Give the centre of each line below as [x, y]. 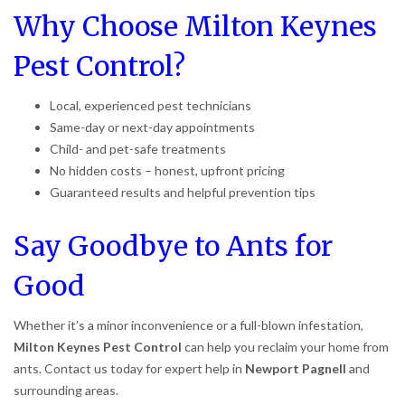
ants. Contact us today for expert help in [129, 368]
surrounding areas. [66, 390]
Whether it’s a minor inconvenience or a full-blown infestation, [188, 325]
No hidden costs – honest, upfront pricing [167, 170]
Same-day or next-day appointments [152, 127]
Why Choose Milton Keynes [195, 26]
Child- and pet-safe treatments [138, 148]
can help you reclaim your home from [285, 346]
